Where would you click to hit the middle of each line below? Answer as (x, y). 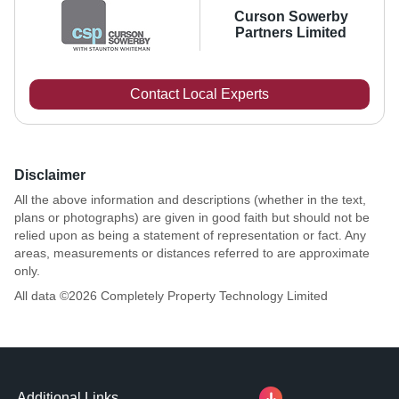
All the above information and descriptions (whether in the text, (190, 199)
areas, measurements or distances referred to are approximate (192, 252)
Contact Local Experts (199, 94)
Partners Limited (291, 33)
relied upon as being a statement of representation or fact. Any (190, 235)
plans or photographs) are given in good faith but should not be (192, 217)
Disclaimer (50, 175)
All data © (41, 295)
